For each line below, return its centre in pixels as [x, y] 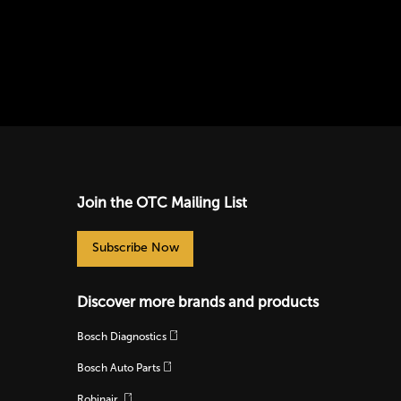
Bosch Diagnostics [122, 336]
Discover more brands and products [198, 302]
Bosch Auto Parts [119, 367]
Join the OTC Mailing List [162, 202]
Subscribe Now [135, 247]
